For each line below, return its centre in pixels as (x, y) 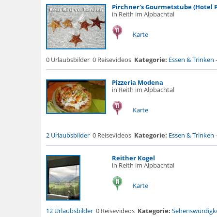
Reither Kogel (133, 158)
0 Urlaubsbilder (68, 60)
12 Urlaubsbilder (69, 211)
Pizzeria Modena (137, 82)
